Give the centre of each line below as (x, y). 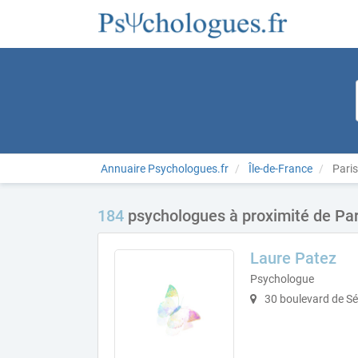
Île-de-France (280, 169)
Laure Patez (293, 258)
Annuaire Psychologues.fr (165, 169)
